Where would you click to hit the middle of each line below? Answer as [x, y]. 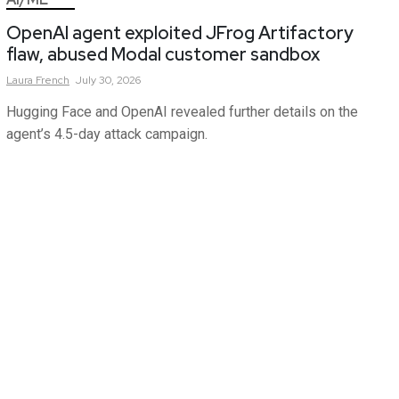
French [53, 80]
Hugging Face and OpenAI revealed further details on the [182, 112]
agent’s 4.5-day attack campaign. [107, 134]
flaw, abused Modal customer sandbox [163, 54]
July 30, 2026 [108, 80]
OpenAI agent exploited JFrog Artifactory [180, 33]
